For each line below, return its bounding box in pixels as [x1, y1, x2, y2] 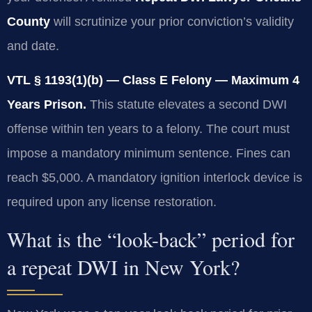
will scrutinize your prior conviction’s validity [50, 14, 294, 29]
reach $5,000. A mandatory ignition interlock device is [7, 171, 302, 185]
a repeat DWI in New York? [7, 252, 240, 281]
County [7, 14, 50, 29]
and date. [7, 38, 59, 53]
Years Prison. [7, 97, 86, 112]
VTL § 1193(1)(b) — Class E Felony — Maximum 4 [7, 73, 299, 88]
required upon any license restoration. [7, 195, 217, 210]
